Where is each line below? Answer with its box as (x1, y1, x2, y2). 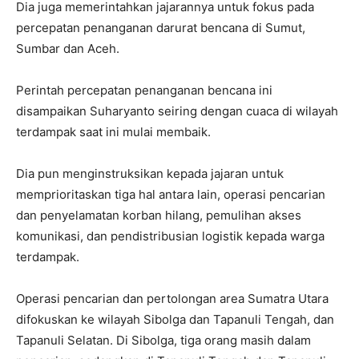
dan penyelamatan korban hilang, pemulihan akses (16, 208, 301, 224)
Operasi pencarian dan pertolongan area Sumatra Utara (16, 291, 329, 307)
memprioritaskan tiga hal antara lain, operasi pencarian (16, 187, 325, 203)
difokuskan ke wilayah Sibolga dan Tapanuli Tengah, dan (16, 312, 334, 328)
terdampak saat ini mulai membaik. (16, 124, 211, 140)
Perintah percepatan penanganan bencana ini (16, 83, 272, 99)
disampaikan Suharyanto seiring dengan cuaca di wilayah (16, 103, 338, 119)
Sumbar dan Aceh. (16, 41, 119, 57)
